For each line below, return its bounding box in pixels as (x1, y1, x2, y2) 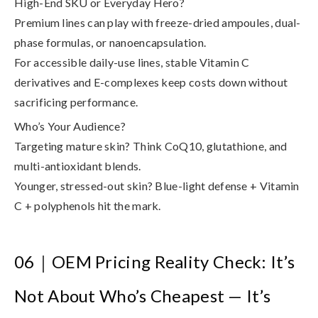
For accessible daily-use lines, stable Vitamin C (14, 55, 250, 69)
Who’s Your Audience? (14, 119, 126, 133)
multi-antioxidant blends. (14, 159, 141, 173)
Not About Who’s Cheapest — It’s (14, 285, 271, 306)
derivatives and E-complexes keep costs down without (14, 75, 288, 89)
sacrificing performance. (14, 94, 138, 109)
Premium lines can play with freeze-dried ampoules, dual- (14, 15, 301, 29)
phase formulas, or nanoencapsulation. (14, 35, 207, 49)
